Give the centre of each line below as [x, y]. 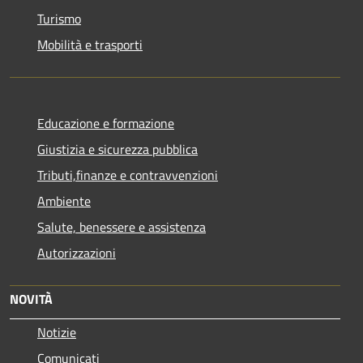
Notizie [57, 332]
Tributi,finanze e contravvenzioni [128, 175]
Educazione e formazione [106, 123]
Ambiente [64, 201]
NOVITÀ [31, 299]
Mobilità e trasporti [90, 44]
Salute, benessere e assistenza [122, 226]
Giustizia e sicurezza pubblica [117, 149]
